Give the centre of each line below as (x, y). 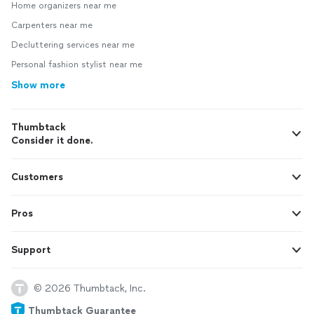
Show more (38, 85)
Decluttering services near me (73, 45)
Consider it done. (52, 141)
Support (31, 250)
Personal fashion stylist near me (77, 64)
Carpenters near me (52, 25)
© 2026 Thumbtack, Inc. (90, 288)
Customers (37, 177)
